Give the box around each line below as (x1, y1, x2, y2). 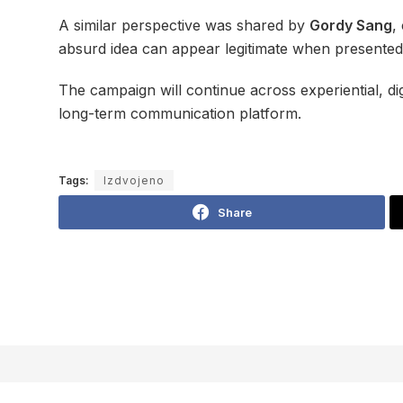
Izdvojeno (103, 174, 165, 188)
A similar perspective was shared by (58, 16, 309, 35)
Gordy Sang (309, 16, 392, 35)
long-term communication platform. (58, 104, 301, 123)
